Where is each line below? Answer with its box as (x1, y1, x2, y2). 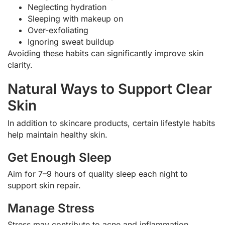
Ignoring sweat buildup (28, 36, 114, 47)
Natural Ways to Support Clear (8, 80, 212, 97)
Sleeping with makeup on (28, 13, 123, 24)
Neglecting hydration (28, 2, 106, 12)
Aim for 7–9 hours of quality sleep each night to (8, 168, 188, 179)
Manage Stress (8, 200, 94, 215)
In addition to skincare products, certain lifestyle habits (8, 118, 215, 128)
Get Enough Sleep (8, 150, 111, 165)
